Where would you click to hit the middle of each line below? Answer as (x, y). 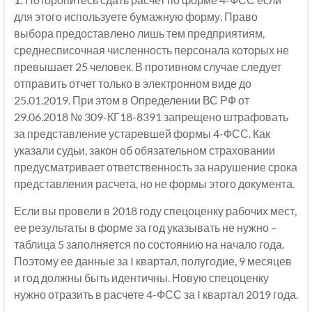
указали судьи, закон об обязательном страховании (144, 150)
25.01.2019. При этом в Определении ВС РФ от (131, 100)
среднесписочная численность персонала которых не (151, 49)
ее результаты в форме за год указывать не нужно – (145, 227)
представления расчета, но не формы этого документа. (154, 183)
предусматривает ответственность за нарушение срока (155, 166)
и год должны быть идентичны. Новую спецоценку (141, 277)
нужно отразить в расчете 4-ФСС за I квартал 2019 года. (156, 294)
